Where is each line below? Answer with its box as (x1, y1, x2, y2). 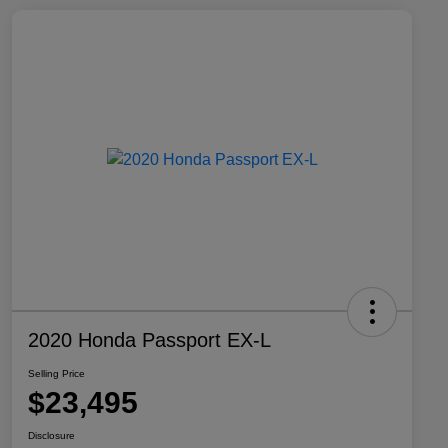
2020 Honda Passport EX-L (28, 329, 271, 352)
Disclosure (28, 430, 75, 442)
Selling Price (28, 368, 85, 380)
